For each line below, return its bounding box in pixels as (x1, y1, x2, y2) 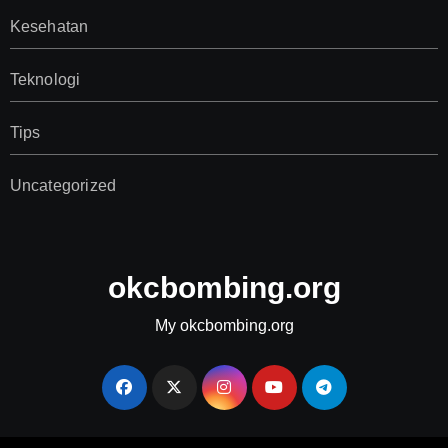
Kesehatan (9, 17, 89, 35)
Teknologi (9, 70, 81, 88)
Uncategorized (9, 176, 117, 194)
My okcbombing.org (154, 316, 294, 334)
